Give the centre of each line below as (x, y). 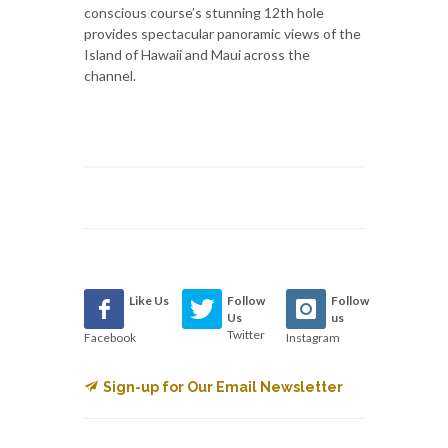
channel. (110, 75)
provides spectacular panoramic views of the (222, 33)
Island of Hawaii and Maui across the (197, 54)
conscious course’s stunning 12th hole (204, 12)
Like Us (149, 300)
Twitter (246, 334)
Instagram (312, 337)
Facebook (110, 337)
